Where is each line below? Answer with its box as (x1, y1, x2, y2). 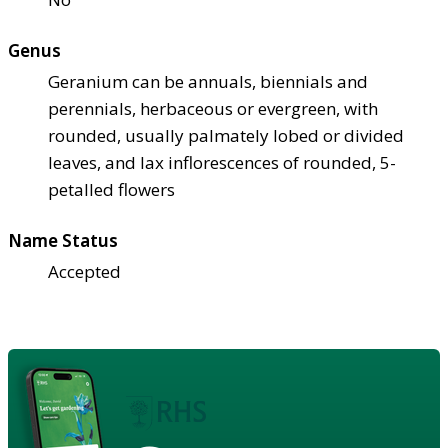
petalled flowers (48, 177, 175, 201)
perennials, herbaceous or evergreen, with (48, 96, 378, 120)
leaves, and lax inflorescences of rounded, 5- (48, 150, 396, 174)
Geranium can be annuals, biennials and (48, 69, 368, 93)
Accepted (48, 259, 121, 283)
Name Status (8, 228, 118, 252)
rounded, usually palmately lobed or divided (48, 123, 404, 147)
